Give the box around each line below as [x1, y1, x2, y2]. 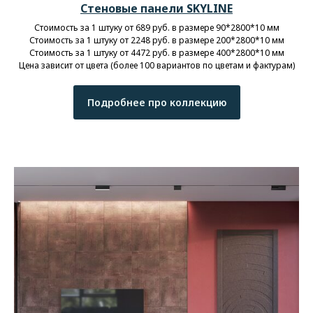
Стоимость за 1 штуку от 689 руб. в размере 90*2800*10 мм [34, 21, 279, 34]
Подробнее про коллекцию [87, 95, 226, 109]
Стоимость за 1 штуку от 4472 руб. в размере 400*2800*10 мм [29, 46, 284, 59]
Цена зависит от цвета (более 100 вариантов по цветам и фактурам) [18, 59, 295, 71]
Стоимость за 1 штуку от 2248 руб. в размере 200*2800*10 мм [29, 34, 284, 46]
